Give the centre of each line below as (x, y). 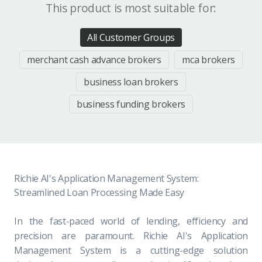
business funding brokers (131, 104)
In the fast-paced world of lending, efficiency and (131, 221)
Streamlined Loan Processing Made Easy (99, 192)
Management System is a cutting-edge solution (131, 250)
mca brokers (208, 59)
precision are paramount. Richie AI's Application (131, 235)
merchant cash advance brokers (94, 59)
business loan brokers (131, 82)
